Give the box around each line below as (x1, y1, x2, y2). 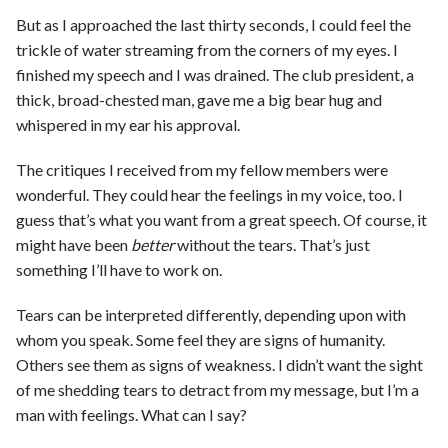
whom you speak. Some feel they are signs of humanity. (16, 329, 385, 349)
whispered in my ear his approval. (16, 114, 240, 134)
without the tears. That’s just (174, 234, 370, 254)
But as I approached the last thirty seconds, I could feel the (16, 14, 411, 34)
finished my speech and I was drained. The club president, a (16, 64, 414, 84)
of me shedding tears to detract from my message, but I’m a (16, 379, 419, 399)
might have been (16, 234, 131, 254)
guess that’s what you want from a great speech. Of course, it (16, 209, 427, 229)
